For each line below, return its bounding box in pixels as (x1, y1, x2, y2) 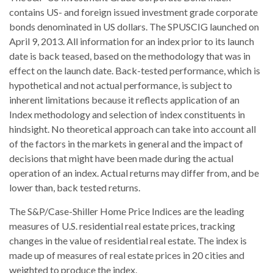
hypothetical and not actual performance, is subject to (9, 79, 232, 91)
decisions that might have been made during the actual (9, 152, 233, 164)
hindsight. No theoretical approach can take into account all (9, 122, 256, 135)
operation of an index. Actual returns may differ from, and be (9, 166, 259, 179)
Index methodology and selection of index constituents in (9, 108, 245, 120)
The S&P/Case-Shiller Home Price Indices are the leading (9, 205, 244, 217)
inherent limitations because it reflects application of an (9, 93, 239, 105)
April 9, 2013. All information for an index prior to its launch (9, 35, 254, 47)
